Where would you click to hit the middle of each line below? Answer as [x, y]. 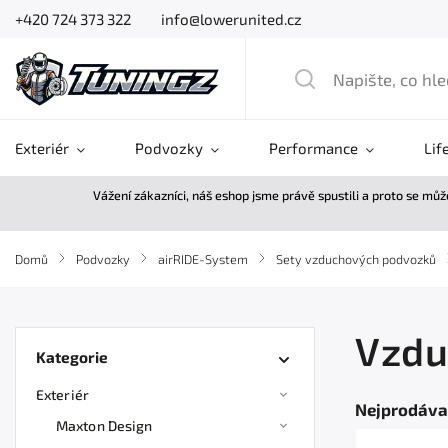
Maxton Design [104, 425]
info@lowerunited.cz [231, 19]
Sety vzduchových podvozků [356, 259]
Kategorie [72, 357]
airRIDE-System [203, 259]
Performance [313, 148]
